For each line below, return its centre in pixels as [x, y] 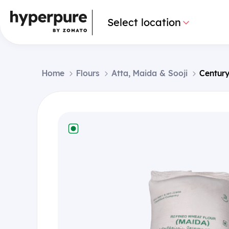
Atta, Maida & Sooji [150, 73]
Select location [144, 22]
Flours [88, 73]
